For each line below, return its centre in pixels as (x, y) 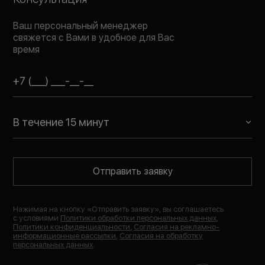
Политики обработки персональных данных (139, 218)
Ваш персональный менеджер (81, 25)
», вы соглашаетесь (189, 209)
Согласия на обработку (161, 235)
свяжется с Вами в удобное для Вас (94, 37)
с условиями (37, 218)
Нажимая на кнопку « (53, 209)
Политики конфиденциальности (72, 227)
